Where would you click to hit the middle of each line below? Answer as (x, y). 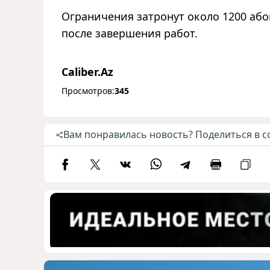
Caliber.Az (87, 72)
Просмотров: (88, 91)
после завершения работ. (130, 33)
